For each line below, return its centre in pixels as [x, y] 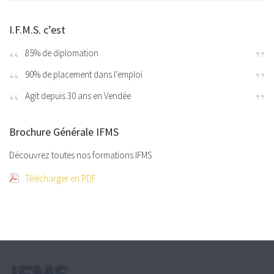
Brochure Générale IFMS [64, 131]
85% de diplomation [61, 53]
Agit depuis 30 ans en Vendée [78, 95]
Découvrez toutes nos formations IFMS [80, 155]
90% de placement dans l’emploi [83, 74]
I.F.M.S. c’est [37, 29]
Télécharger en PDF [61, 178]
